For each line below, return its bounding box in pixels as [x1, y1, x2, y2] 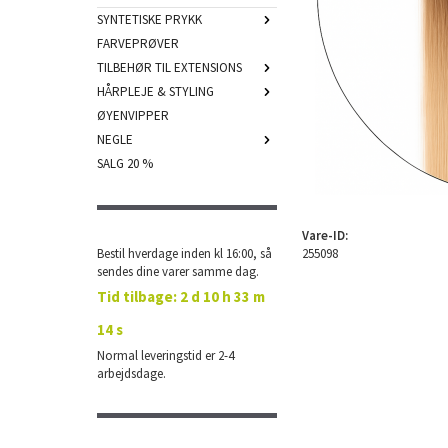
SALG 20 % [97, 155, 153, 172]
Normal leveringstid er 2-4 [97, 347, 234, 364]
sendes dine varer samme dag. [97, 263, 259, 280]
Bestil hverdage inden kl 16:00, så [97, 245, 272, 262]
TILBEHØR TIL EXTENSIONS [97, 59, 242, 76]
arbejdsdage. [97, 365, 166, 382]
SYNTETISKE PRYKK [97, 11, 202, 28]
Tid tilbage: [97, 287, 177, 306]
